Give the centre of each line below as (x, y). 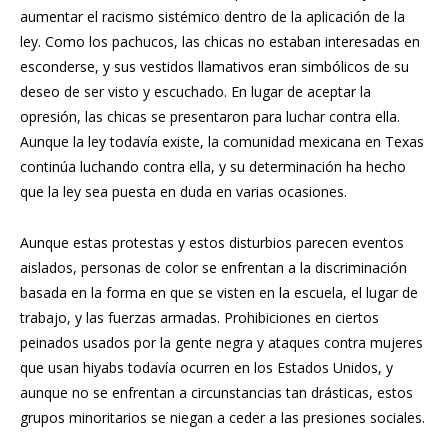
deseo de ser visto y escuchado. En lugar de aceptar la (195, 91)
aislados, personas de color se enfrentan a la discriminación (213, 267)
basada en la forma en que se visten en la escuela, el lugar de (219, 292)
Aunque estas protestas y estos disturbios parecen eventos (212, 242)
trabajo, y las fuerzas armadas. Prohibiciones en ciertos (199, 317)
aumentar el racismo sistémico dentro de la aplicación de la (212, 16)
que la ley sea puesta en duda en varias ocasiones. (183, 191)
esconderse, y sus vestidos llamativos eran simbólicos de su (214, 66)
